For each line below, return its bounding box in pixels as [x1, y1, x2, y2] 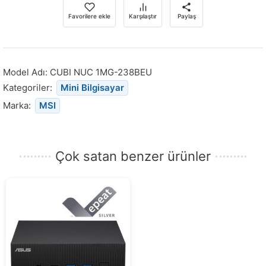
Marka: [3, 99, 33, 111]
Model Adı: [3, 66, 50, 78]
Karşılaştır [129, 12, 157, 20]
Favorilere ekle [68, 12, 110, 20]
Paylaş [177, 12, 196, 20]
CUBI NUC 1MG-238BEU [50, 66, 152, 78]
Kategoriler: [3, 81, 55, 93]
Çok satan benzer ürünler [55, 148, 211, 164]
